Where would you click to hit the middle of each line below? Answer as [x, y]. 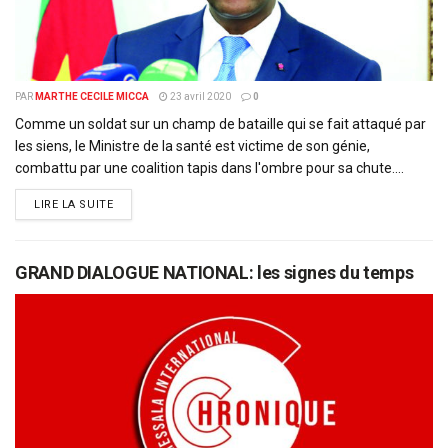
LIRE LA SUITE [74, 204]
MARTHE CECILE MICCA [92, 96]
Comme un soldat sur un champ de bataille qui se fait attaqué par [220, 124]
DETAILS [136, 203]
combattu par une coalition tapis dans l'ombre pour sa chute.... [209, 168]
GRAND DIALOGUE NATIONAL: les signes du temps [214, 272]
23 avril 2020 [199, 96]
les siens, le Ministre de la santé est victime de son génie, [192, 146]
